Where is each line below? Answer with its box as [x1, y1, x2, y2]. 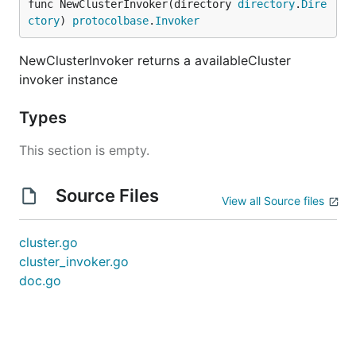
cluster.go [19, 234, 78, 250]
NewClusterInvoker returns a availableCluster [19, 52, 291, 68]
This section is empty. [19, 142, 149, 158]
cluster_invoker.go [19, 253, 129, 269]
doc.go [19, 273, 61, 288]
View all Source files [222, 194, 324, 207]
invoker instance [19, 72, 118, 87]
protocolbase [72, 14, 149, 27]
